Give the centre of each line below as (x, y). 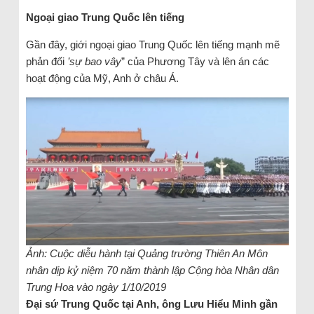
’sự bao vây (94, 62)
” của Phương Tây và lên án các (195, 62)
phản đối (46, 62)
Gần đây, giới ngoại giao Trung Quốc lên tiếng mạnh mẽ (152, 45)
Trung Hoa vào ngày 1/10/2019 (96, 287)
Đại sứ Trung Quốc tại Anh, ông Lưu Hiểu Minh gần (151, 303)
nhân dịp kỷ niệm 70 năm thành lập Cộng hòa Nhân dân (152, 270)
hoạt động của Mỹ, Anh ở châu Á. (102, 78)
